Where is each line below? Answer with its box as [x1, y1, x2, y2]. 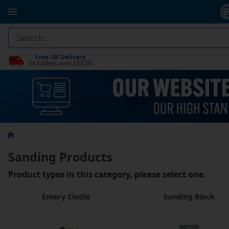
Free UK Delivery [35, 52, 86, 61]
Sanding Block [163, 192, 215, 202]
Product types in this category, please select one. [8, 169, 206, 180]
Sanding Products [8, 149, 112, 166]
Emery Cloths [41, 192, 90, 202]
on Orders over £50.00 [29, 58, 93, 67]
